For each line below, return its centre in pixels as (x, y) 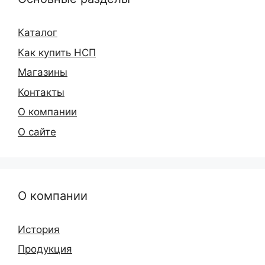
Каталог (38, 33)
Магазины (43, 72)
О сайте (37, 132)
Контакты (41, 92)
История (39, 229)
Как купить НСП (57, 52)
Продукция (45, 249)
